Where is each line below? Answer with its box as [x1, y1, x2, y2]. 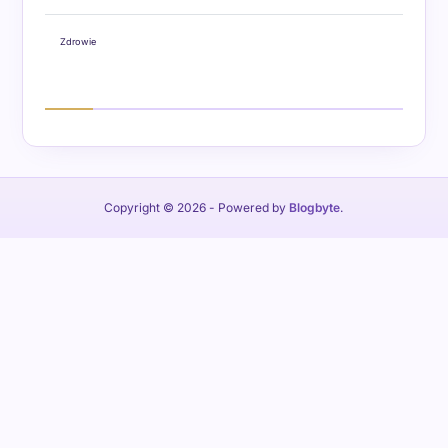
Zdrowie [59, 35, 96, 47]
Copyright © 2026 [104, 199, 207, 215]
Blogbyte [289, 199, 341, 215]
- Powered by [206, 199, 290, 215]
